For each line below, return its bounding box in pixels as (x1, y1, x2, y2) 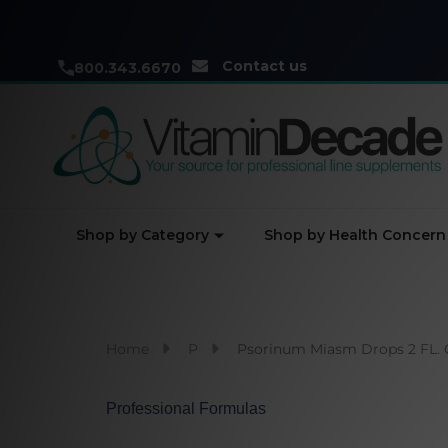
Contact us (222, 57, 307, 75)
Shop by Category (76, 226, 209, 244)
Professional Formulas (106, 400, 266, 417)
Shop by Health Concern (264, 226, 446, 244)
